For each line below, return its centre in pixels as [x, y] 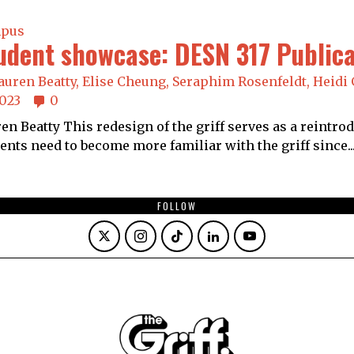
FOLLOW [177, 206]
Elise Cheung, [127, 82]
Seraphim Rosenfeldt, [242, 82]
